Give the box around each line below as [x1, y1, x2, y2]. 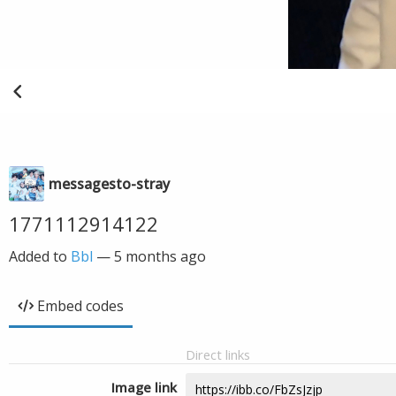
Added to [9, 247, 71, 266]
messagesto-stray [49, 174, 170, 194]
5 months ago [114, 247, 206, 266]
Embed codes [37, 296, 124, 316]
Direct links [186, 346, 250, 363]
